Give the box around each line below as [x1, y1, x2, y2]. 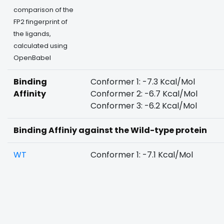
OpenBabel [13, 53, 51, 62]
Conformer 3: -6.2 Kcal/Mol [90, 100, 197, 111]
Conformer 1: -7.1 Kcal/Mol [90, 149, 193, 160]
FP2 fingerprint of [13, 17, 67, 26]
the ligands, [13, 29, 51, 38]
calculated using [13, 41, 67, 50]
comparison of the [13, 5, 73, 14]
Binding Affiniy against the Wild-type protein [13, 124, 207, 136]
